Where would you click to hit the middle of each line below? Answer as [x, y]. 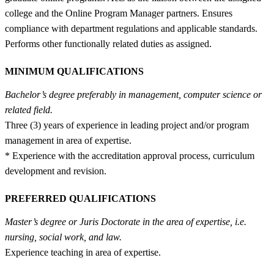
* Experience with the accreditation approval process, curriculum [130, 155]
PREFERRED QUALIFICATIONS [80, 198]
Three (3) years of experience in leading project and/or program [127, 125]
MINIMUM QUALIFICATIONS [74, 71]
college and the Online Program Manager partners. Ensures [119, 13]
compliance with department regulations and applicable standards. [131, 28]
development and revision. [56, 171]
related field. [29, 109]
